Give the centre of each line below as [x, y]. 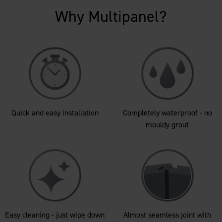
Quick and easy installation [55, 112]
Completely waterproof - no [167, 112]
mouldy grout [167, 124]
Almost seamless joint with [167, 215]
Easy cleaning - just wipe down [55, 215]
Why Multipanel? [111, 16]
